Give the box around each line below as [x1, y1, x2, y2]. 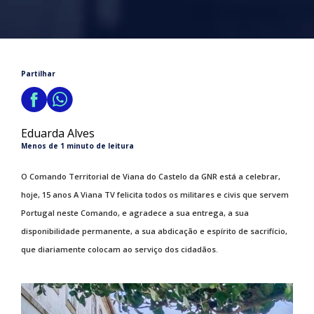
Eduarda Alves [21, 125, 95, 141]
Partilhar [21, 69, 55, 78]
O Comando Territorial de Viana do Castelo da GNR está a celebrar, [21, 171, 280, 182]
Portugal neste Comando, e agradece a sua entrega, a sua [21, 207, 249, 218]
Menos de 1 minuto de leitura [21, 141, 134, 151]
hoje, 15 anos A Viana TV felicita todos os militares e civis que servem [21, 189, 289, 200]
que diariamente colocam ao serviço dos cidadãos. [21, 244, 218, 254]
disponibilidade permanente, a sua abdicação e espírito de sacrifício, [21, 226, 287, 236]
